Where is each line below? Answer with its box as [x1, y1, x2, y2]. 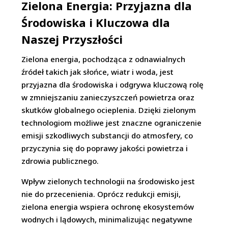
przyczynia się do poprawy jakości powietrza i [21, 143, 188, 154]
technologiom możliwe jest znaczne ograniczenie [21, 118, 202, 128]
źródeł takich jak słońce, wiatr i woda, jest [21, 67, 174, 77]
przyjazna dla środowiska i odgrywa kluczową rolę [21, 79, 204, 90]
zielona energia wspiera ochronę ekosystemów [21, 202, 194, 212]
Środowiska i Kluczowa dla [21, 15, 170, 31]
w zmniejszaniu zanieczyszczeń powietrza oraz [21, 92, 195, 103]
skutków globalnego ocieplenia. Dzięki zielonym [21, 105, 196, 116]
